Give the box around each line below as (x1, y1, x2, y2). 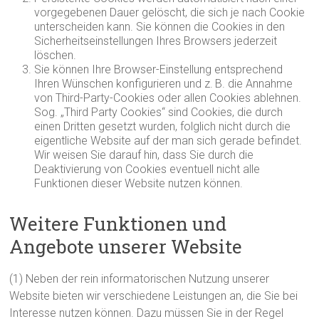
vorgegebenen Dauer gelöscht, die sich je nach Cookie (34, 6, 305, 19)
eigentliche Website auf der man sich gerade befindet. (34, 134, 303, 147)
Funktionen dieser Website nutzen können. (34, 177, 244, 190)
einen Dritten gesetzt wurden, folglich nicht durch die (34, 120, 291, 133)
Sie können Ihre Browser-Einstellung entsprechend (34, 63, 283, 76)
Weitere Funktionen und (9, 211, 227, 236)
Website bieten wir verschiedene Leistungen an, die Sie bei (9, 289, 298, 303)
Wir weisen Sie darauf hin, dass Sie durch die (34, 148, 254, 162)
